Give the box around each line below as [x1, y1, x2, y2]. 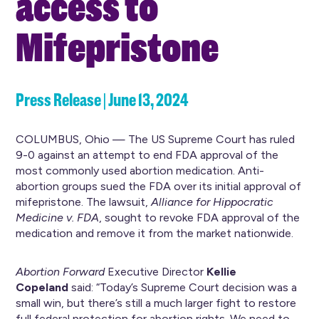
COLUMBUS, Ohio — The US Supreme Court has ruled [16, 132, 296, 146]
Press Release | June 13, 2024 [16, 89, 189, 111]
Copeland [16, 281, 69, 294]
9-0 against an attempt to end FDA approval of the [16, 148, 279, 162]
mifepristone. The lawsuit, [16, 195, 152, 209]
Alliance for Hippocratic [151, 195, 274, 209]
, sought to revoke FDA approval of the [99, 211, 300, 224]
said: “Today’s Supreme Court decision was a [68, 281, 298, 294]
